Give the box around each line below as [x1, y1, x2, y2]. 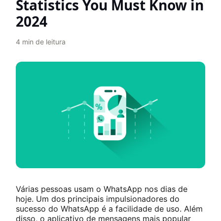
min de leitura [22, 37, 66, 46]
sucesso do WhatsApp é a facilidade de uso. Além [16, 204, 203, 214]
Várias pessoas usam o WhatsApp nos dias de [16, 184, 187, 194]
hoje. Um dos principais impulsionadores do [16, 194, 180, 204]
